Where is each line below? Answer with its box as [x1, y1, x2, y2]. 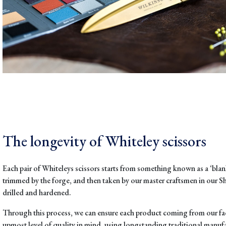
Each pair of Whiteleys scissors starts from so [3, 162, 145, 174]
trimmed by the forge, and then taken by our [3, 175, 142, 186]
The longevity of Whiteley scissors [3, 131, 206, 151]
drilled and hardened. [3, 187, 71, 198]
